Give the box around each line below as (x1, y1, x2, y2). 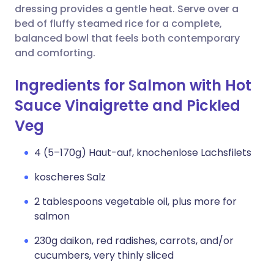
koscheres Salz (34, 170, 106, 184)
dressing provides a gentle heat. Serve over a (15, 2, 239, 16)
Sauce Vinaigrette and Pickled (15, 95, 240, 116)
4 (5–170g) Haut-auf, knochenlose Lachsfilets (34, 146, 251, 160)
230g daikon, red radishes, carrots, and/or (34, 234, 234, 248)
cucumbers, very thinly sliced (34, 248, 174, 262)
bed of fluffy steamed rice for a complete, (15, 17, 222, 31)
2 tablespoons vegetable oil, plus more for (34, 194, 237, 209)
